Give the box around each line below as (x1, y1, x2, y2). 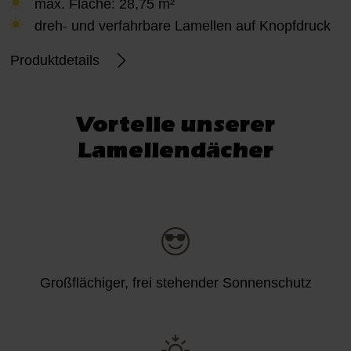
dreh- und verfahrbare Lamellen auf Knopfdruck (34, 17, 331, 34)
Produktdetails (10, 52, 100, 69)
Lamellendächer (78, 136, 273, 164)
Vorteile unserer (76, 110, 275, 138)
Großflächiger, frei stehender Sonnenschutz (39, 274, 312, 291)
